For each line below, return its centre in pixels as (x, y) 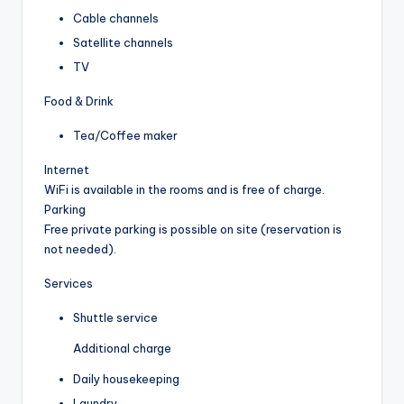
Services (69, 283)
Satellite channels (123, 42)
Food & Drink (79, 101)
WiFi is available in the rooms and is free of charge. (184, 189)
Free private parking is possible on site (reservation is (193, 229)
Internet (67, 169)
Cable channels (116, 18)
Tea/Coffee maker (125, 135)
